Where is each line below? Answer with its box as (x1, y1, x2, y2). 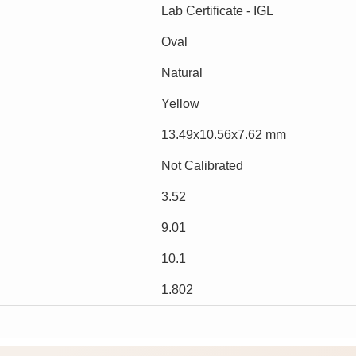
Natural (161, 65, 203, 79)
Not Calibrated (161, 158, 243, 172)
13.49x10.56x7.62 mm (161, 127, 286, 141)
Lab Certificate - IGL (161, 3, 273, 17)
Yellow (161, 96, 199, 110)
